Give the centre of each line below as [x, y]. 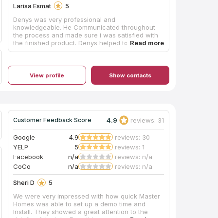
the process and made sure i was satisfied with [86, 35]
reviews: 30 [133, 137]
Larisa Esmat [32, 6]
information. [31, 58]
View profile [47, 75]
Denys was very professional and [64, 19]
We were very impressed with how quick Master [87, 196]
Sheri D [24, 183]
